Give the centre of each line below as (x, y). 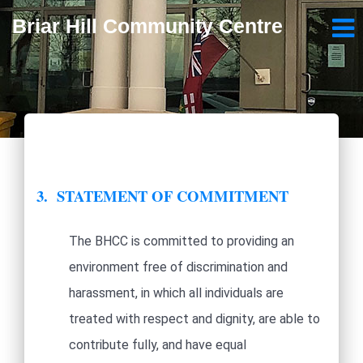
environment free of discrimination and (178, 267)
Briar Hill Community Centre (147, 26)
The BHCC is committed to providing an (181, 241)
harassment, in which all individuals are (176, 293)
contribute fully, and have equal (158, 345)
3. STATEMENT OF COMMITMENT (162, 196)
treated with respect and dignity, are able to (194, 319)
